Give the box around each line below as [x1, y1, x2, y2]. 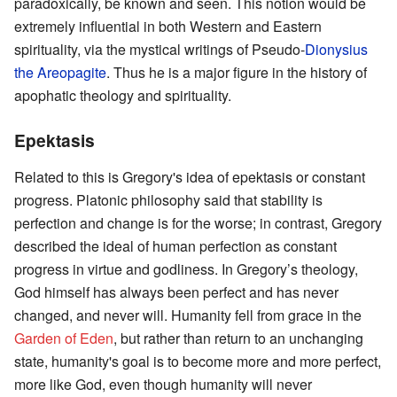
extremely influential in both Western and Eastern [14, 16, 322, 37]
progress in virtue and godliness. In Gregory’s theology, [14, 259, 358, 280]
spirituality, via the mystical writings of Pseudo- [14, 39, 305, 60]
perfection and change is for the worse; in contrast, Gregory [14, 213, 382, 234]
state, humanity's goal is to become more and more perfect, [14, 351, 381, 372]
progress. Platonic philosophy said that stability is [14, 190, 323, 211]
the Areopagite [14, 62, 106, 83]
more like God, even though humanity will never [14, 374, 312, 395]
